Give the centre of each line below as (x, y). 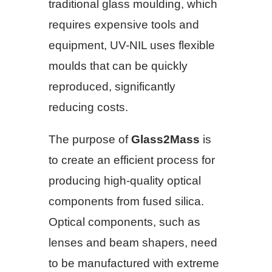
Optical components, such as (124, 222)
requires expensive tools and (124, 24)
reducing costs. (88, 107)
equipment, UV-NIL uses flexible (132, 45)
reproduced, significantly (112, 86)
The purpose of (90, 140)
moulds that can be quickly (118, 66)
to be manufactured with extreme (134, 263)
